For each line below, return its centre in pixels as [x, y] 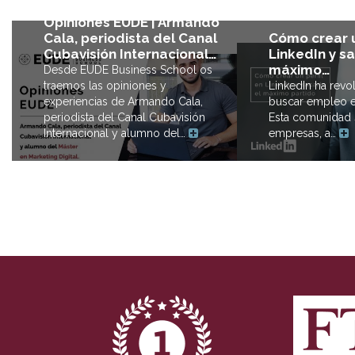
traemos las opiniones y [105, 86]
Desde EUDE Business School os [128, 70]
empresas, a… [304, 134]
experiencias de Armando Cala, [123, 102]
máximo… [299, 70]
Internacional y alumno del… [116, 134]
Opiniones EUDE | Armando [132, 23]
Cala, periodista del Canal [130, 38]
